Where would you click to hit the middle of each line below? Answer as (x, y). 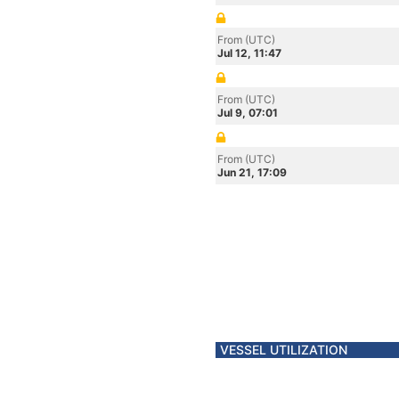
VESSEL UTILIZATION (284, 350)
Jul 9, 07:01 (248, 113)
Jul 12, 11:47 (249, 53)
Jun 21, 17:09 (252, 172)
